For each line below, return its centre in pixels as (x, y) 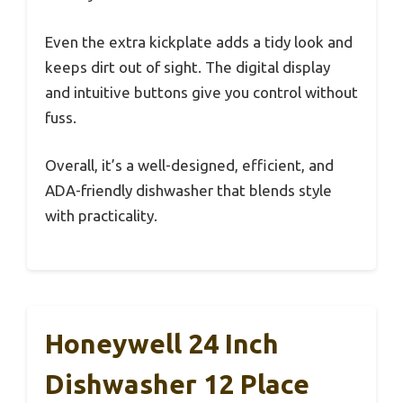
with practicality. (101, 216)
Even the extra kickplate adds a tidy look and (199, 41)
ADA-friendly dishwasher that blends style (188, 191)
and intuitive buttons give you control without (201, 92)
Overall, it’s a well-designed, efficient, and (189, 166)
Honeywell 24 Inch (162, 343)
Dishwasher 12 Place (177, 384)
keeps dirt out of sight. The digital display (188, 67)
